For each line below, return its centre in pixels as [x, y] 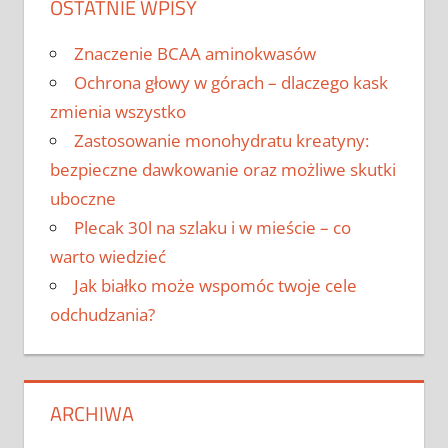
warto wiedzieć [107, 256]
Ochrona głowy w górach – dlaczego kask [230, 82]
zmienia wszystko [117, 111]
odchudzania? [102, 314]
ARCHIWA [91, 413]
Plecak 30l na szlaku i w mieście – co [212, 227]
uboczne [82, 198]
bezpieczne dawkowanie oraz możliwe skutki [222, 169]
